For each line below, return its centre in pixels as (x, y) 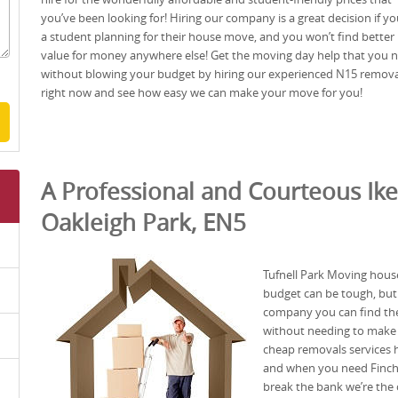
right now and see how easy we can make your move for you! (202, 92)
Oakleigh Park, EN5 (143, 222)
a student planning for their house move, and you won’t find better (218, 36)
